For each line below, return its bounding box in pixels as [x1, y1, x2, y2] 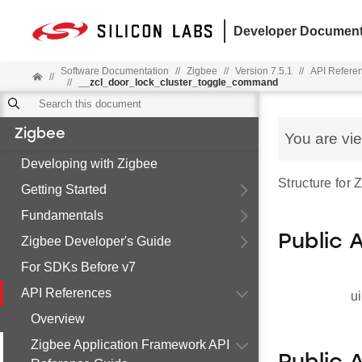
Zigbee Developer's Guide [21, 234, 171, 248]
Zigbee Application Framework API [31, 338, 229, 351]
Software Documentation [61, 65, 170, 77]
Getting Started [21, 183, 107, 196]
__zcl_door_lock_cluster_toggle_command [78, 77, 279, 88]
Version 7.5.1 [235, 65, 293, 77]
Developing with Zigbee [21, 157, 158, 170]
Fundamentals [21, 208, 103, 222]
